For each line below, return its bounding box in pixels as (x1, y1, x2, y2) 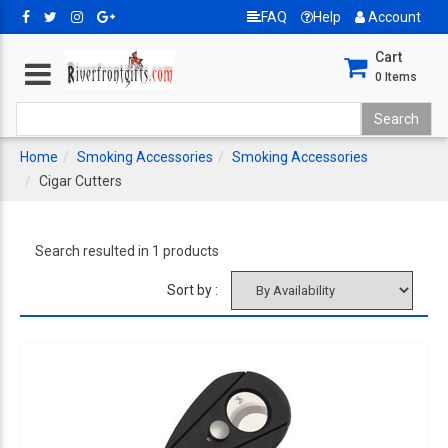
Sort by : (167, 282, 218, 298)
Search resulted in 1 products (35, 243, 219, 259)
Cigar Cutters (39, 173, 122, 189)
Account (365, 9, 421, 25)
